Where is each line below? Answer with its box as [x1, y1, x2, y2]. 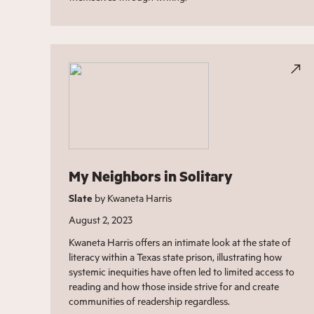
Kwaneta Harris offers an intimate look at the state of [68, 235, 291, 249]
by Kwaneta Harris [92, 191, 172, 205]
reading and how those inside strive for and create [68, 279, 279, 293]
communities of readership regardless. [68, 294, 230, 308]
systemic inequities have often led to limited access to [68, 264, 294, 278]
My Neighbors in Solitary [68, 166, 233, 186]
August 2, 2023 [68, 212, 132, 226]
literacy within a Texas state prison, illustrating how [68, 250, 282, 264]
